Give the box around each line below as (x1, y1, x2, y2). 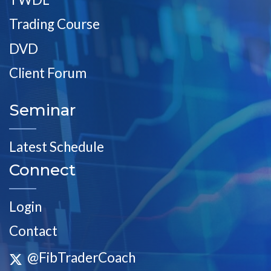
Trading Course (9, 16, 100, 33)
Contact (9, 223, 57, 240)
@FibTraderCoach (27, 249, 135, 266)
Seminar (9, 100, 76, 120)
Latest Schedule (9, 138, 104, 155)
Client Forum (9, 65, 87, 82)
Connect (9, 160, 76, 180)
